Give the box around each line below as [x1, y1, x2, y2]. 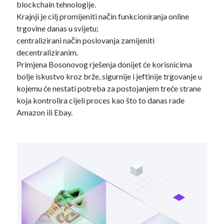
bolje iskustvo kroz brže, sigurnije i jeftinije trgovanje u [16, 71, 202, 81]
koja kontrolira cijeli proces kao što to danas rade [16, 95, 185, 105]
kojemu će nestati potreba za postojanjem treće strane [16, 83, 201, 93]
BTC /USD [17, 18, 54, 28]
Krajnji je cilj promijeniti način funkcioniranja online [16, 11, 189, 21]
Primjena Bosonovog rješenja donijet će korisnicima [16, 59, 192, 69]
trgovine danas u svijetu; [16, 23, 99, 33]
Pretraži [17, 211, 45, 221]
